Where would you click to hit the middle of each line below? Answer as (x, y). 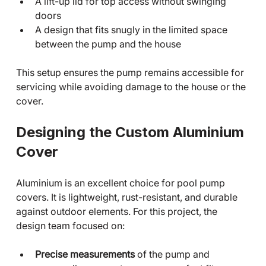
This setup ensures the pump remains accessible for (131, 73)
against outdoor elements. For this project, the (118, 212)
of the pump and (173, 254)
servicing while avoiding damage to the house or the (132, 87)
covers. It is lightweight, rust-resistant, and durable (128, 197)
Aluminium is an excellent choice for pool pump (121, 183)
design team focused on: (70, 226)
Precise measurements (85, 254)
